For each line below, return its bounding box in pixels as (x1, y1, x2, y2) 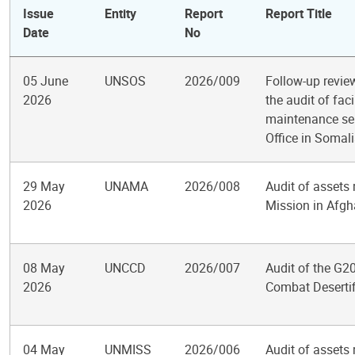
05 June (23, 72, 68, 90)
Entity (105, 5, 136, 22)
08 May (23, 259, 65, 277)
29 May (23, 177, 65, 195)
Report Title (265, 5, 332, 22)
